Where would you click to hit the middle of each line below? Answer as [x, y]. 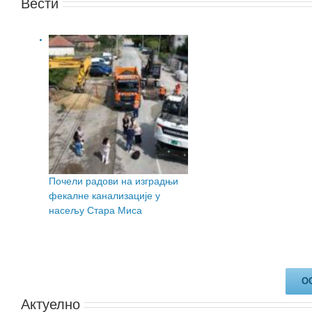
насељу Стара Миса [95, 210]
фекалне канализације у [104, 196]
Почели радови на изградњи [114, 181]
